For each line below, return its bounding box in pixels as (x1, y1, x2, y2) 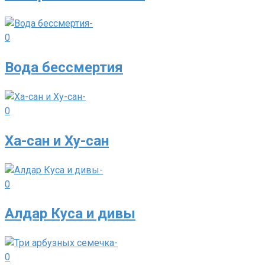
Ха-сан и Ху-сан (5, 132, 109, 149)
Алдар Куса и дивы (5, 205, 135, 222)
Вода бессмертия (5, 59, 123, 76)
